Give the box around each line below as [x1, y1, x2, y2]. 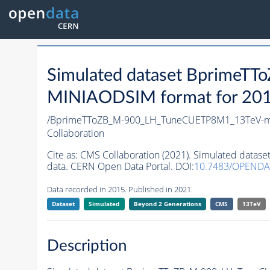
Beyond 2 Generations [133, 199, 201, 209]
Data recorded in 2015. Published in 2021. [46, 184, 193, 195]
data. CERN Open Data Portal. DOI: [46, 160, 194, 174]
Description [46, 237, 127, 254]
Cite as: [46, 148, 80, 162]
